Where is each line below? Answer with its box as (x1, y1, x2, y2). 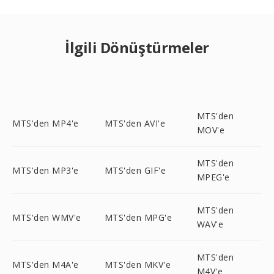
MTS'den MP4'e (12, 117, 79, 129)
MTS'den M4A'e (12, 258, 79, 270)
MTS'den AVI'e (104, 117, 166, 129)
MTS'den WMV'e (12, 211, 81, 223)
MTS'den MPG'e (104, 211, 172, 223)
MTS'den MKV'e (104, 258, 171, 270)
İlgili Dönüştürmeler (65, 37, 209, 57)
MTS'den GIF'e (104, 164, 166, 176)
